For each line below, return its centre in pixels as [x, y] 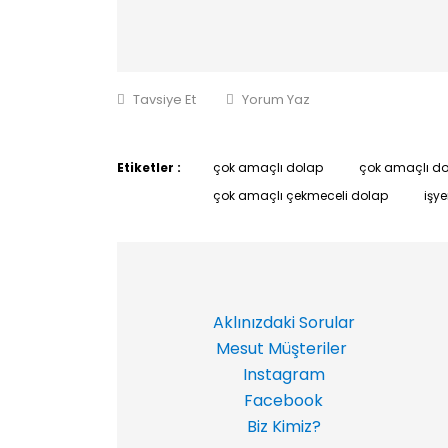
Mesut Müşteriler [281, 348]
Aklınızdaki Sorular [281, 322]
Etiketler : [149, 167]
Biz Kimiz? [281, 426]
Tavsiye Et [164, 99]
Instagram [283, 374]
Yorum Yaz [276, 99]
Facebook [283, 400]
